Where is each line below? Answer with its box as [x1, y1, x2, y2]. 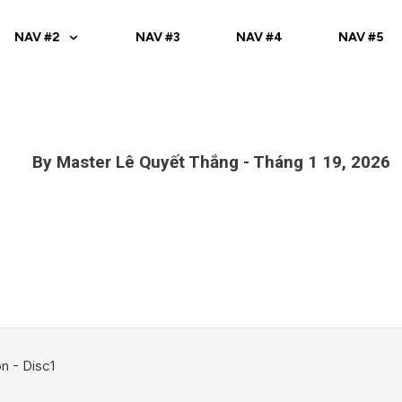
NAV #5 [338, 30, 384, 45]
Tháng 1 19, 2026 [252, 152, 390, 172]
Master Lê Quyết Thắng [56, 152, 239, 172]
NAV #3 [135, 30, 181, 45]
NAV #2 [14, 30, 61, 45]
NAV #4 [236, 30, 284, 45]
